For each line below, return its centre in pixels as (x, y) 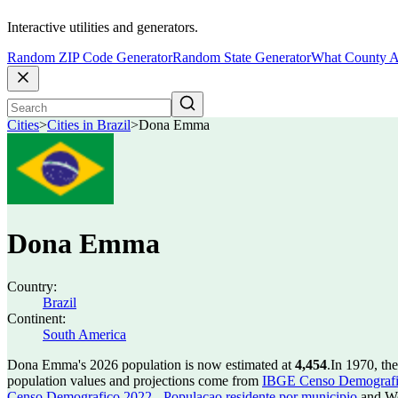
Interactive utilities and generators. (103, 28)
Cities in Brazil (89, 125)
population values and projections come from (135, 381)
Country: (32, 287)
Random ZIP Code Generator (90, 58)
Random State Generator (242, 58)
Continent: (36, 318)
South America (84, 334)
